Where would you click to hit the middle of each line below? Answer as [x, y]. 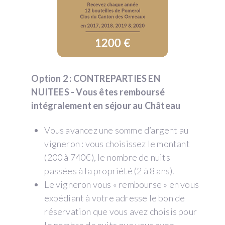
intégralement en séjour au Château [106, 105]
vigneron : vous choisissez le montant [117, 143]
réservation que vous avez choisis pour [121, 211]
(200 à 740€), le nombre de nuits [107, 157]
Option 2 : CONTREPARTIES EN [96, 78]
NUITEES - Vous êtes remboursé [98, 92]
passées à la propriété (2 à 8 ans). [109, 171]
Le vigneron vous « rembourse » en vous [122, 184]
